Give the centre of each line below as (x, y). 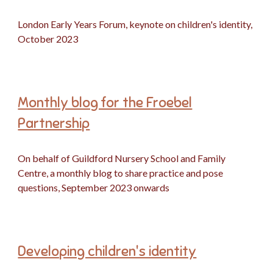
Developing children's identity (107, 251)
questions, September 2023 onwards (94, 187)
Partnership (54, 123)
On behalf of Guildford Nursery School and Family (122, 158)
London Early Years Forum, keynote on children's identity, (135, 24)
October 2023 (48, 39)
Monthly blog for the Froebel (105, 103)
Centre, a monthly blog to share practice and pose (121, 173)
